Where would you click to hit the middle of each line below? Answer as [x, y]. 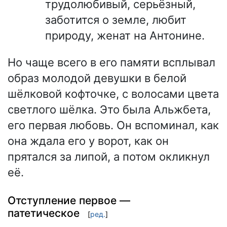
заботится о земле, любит [116, 20]
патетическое [44, 213]
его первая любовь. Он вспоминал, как [113, 125]
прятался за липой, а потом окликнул [109, 157]
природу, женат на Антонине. [125, 35]
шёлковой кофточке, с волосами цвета [113, 94]
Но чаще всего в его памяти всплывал [111, 62]
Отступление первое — [69, 200]
